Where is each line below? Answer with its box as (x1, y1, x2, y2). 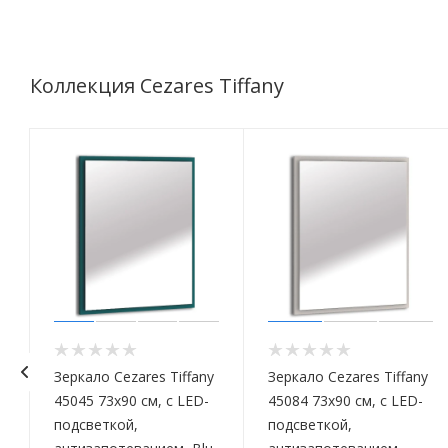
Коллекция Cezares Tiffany (30, 72, 284, 100)
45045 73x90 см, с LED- (54, 391, 209, 411)
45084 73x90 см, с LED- (268, 391, 423, 411)
